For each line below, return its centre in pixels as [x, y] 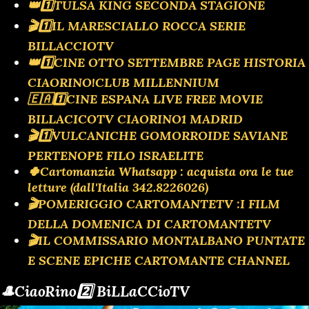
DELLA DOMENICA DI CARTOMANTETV [149, 223]
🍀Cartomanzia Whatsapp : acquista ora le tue [161, 171]
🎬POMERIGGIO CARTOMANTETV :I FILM [154, 203]
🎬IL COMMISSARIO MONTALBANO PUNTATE [166, 240]
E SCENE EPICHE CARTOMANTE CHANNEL [159, 260]
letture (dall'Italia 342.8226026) [118, 187]
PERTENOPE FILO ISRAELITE [116, 155]
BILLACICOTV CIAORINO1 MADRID [135, 119]
